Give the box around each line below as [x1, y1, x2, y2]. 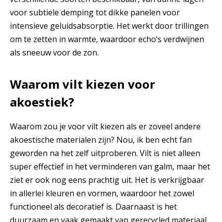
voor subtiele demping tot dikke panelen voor [10, 7, 180, 18]
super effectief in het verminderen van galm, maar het [10, 161, 210, 172]
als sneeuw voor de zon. [10, 47, 99, 58]
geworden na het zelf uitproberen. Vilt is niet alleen [10, 148, 200, 159]
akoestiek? [10, 94, 74, 111]
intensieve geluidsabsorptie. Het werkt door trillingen [10, 20, 209, 32]
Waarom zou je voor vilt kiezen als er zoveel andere [10, 121, 201, 132]
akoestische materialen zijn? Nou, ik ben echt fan [10, 134, 192, 146]
